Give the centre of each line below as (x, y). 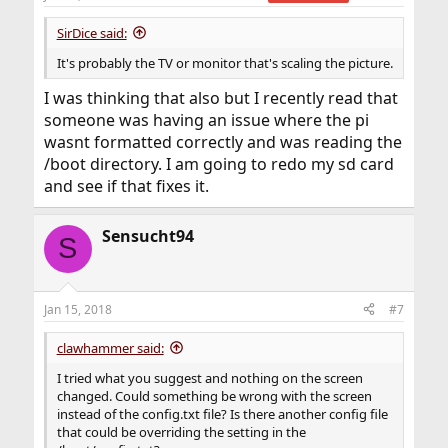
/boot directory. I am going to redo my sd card (218, 163)
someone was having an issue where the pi (206, 119)
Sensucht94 (147, 235)
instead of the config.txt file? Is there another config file (222, 413)
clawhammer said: (110, 347)
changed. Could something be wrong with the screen (214, 395)
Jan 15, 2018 (77, 309)
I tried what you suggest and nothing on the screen (209, 377)
